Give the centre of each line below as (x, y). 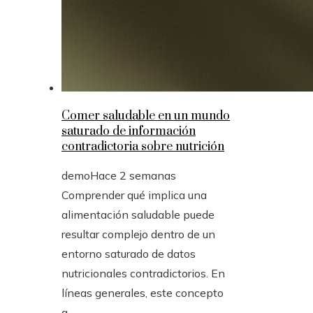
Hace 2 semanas (133, 175)
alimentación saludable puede (138, 214)
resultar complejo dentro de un (138, 234)
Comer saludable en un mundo (146, 116)
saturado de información (129, 131)
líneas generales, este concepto (143, 293)
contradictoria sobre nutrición (143, 147)
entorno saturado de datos (129, 254)
